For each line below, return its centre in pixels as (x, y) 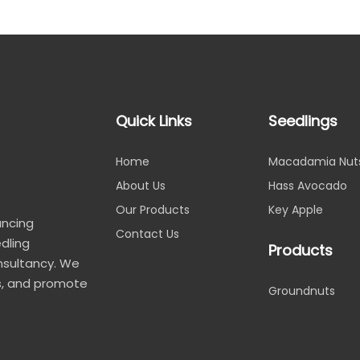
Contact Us (147, 233)
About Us (141, 185)
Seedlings (303, 121)
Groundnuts (302, 290)
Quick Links (154, 121)
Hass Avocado (308, 185)
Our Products (153, 209)
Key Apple (296, 209)
